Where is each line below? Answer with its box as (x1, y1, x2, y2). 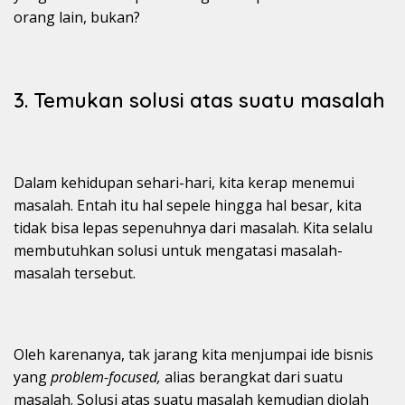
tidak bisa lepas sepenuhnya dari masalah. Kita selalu (14, 218, 372, 239)
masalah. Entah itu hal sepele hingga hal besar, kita (14, 195, 362, 216)
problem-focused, (51, 367, 165, 388)
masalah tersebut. (14, 263, 136, 284)
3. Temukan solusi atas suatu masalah (14, 88, 385, 114)
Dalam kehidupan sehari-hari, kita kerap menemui (14, 173, 354, 193)
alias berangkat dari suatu (165, 367, 343, 388)
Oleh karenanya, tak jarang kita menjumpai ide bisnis (14, 344, 373, 365)
